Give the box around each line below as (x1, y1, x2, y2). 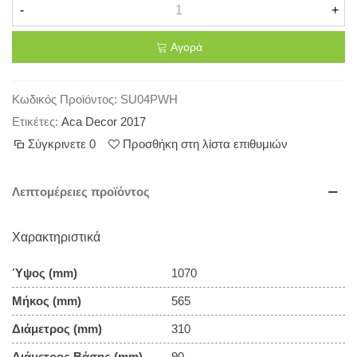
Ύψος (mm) (12, 266, 77, 280)
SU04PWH (120, 92, 178, 106)
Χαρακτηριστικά (12, 230, 100, 244)
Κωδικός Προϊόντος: (12, 92, 117, 106)
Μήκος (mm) (12, 294, 81, 308)
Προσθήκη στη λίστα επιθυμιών (123, 137, 288, 151)
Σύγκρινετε (28, 137, 86, 151)
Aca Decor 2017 (61, 115, 146, 128)
